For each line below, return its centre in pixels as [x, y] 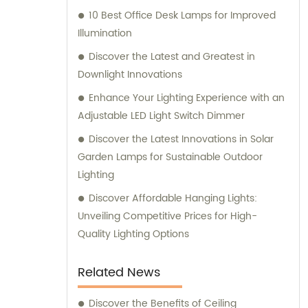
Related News [119, 273]
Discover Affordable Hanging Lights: [173, 199]
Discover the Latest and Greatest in [172, 57]
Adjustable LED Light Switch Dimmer [161, 116]
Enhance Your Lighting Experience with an [187, 98]
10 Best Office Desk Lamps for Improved [182, 16]
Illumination [105, 34]
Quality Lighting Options [133, 234]
